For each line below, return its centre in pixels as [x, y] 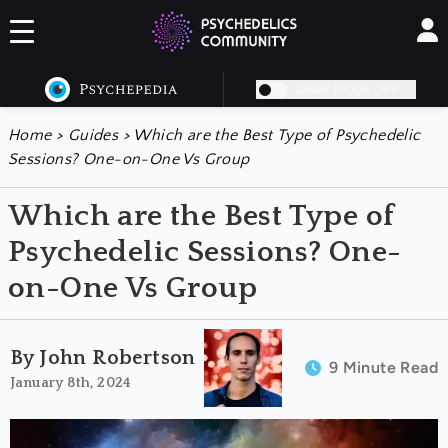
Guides [93, 135]
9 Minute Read [383, 367]
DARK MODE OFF [347, 89]
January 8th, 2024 [71, 382]
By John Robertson [103, 357]
